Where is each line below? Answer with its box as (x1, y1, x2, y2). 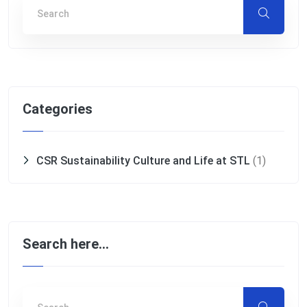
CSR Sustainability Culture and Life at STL (36, 153, 250, 167)
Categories (23, 100, 93, 117)
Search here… (23, 235, 109, 252)
